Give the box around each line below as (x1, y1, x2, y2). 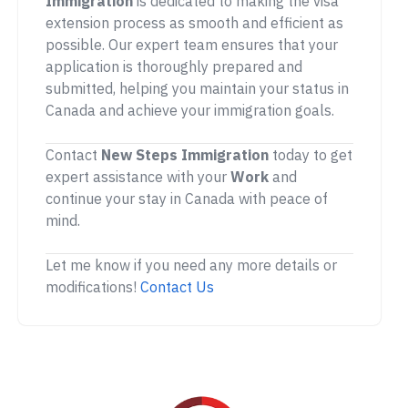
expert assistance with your (46, 168, 230, 187)
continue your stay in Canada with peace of (46, 189, 328, 209)
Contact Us (140, 278, 214, 297)
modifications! (46, 278, 140, 297)
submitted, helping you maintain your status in (46, 79, 349, 98)
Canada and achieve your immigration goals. (46, 101, 334, 120)
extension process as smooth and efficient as (46, 14, 343, 33)
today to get (269, 146, 352, 165)
